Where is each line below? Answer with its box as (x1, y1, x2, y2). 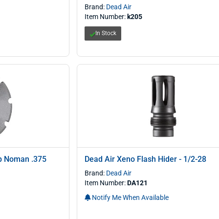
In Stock (95, 30, 116, 37)
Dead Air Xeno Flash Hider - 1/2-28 (84, 154, 206, 164)
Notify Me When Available (90, 194, 169, 201)
